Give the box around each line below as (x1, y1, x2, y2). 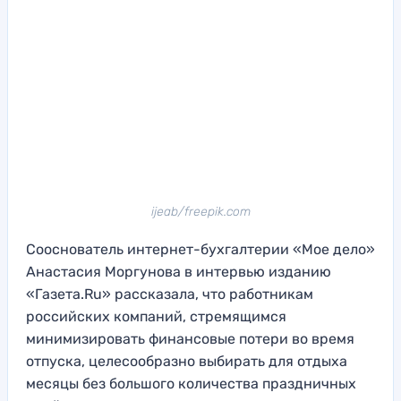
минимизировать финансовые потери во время (26, 330, 354, 348)
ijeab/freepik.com (150, 204, 251, 220)
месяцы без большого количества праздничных (26, 375, 356, 393)
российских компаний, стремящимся (26, 308, 286, 326)
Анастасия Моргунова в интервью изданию (26, 263, 331, 281)
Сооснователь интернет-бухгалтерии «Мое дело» (26, 241, 375, 259)
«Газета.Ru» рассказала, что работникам (26, 286, 313, 303)
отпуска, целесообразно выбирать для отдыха (26, 353, 347, 371)
